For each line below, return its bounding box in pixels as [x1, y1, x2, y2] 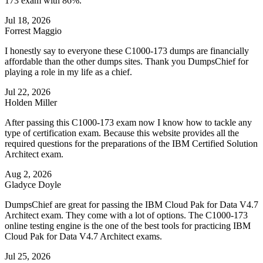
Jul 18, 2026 [5, 15, 50, 26]
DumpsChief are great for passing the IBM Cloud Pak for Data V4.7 [5, 200, 258, 210]
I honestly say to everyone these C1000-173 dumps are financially [5, 46, 249, 56]
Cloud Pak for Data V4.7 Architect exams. [5, 231, 162, 242]
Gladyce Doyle [5, 180, 61, 190]
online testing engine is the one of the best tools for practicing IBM [5, 221, 251, 231]
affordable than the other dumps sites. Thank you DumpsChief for [5, 56, 248, 67]
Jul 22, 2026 [5, 87, 50, 97]
